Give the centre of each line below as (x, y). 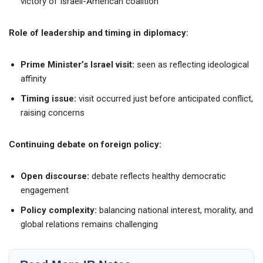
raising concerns (53, 112)
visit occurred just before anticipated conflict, (166, 98)
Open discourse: (55, 176)
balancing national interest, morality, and (176, 210)
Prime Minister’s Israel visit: (77, 64)
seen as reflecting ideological (192, 64)
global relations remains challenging (89, 224)
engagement (45, 190)
